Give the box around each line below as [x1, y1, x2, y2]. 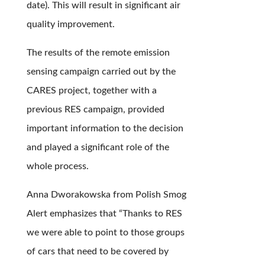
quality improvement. [26, 20, 115, 30]
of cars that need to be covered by [26, 247, 169, 257]
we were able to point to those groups [26, 228, 185, 238]
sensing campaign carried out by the [26, 67, 176, 77]
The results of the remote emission [26, 48, 170, 58]
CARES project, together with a [26, 86, 157, 96]
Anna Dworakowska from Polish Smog [26, 190, 186, 200]
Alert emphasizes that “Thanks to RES [26, 209, 182, 219]
